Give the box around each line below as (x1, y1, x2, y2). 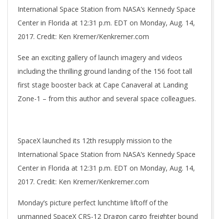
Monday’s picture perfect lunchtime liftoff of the (18, 198, 168, 207)
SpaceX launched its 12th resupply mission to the (18, 136, 172, 145)
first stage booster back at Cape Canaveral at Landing (18, 80, 188, 89)
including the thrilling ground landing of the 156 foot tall (18, 66, 192, 76)
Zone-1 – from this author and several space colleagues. (18, 94, 196, 103)
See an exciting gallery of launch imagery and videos (18, 53, 182, 62)
